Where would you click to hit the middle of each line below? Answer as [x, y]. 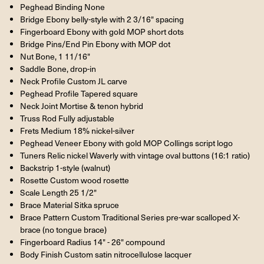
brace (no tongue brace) [63, 229]
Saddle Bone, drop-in [58, 68]
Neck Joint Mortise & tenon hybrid [81, 105]
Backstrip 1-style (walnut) [65, 167]
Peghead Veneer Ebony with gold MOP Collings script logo [126, 143]
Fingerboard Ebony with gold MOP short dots [102, 31]
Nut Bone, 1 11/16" [55, 56]
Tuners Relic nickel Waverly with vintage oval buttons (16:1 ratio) [135, 155]
